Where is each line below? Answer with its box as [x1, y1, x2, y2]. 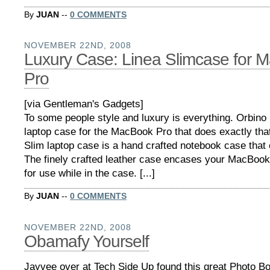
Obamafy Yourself [24, 231, 149, 251]
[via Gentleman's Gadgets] [24, 98, 143, 110]
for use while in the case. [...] [24, 168, 155, 180]
